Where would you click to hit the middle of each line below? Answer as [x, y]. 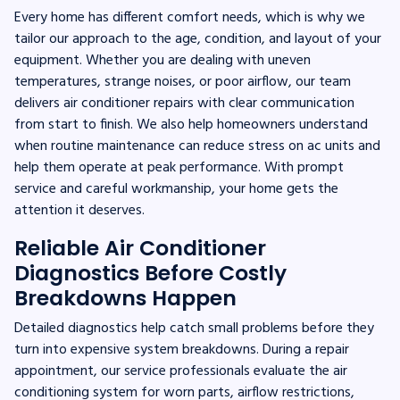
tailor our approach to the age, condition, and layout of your [198, 39]
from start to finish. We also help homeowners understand [191, 125]
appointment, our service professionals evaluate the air [181, 371]
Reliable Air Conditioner [140, 247]
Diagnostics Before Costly [150, 272]
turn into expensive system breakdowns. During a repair [182, 350]
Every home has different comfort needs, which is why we [190, 17]
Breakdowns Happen [125, 297]
